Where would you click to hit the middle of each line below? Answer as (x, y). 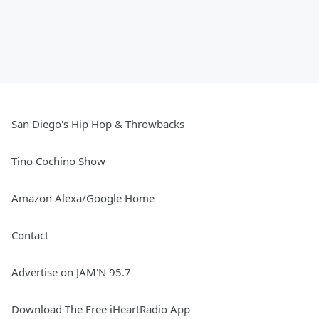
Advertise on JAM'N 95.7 (71, 272)
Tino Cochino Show (58, 161)
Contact (30, 235)
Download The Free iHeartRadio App (101, 309)
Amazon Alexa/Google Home (83, 198)
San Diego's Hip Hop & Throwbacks (98, 124)
